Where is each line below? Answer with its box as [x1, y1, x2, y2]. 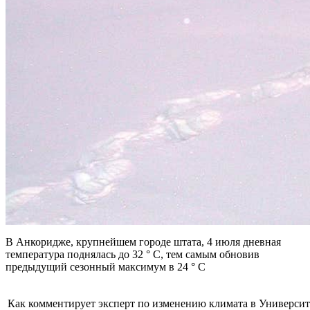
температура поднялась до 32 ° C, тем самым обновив [6, 248, 259, 260]
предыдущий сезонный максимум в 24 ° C [6, 260, 206, 273]
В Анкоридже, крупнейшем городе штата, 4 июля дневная [6, 235, 281, 248]
